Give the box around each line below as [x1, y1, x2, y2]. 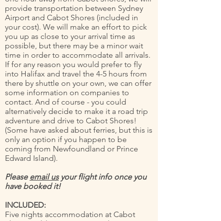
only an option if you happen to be [5, 135, 127, 144]
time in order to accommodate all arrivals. [5, 50, 150, 60]
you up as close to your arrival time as [5, 32, 135, 41]
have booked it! [5, 182, 61, 191]
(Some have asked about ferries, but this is [5, 125, 152, 135]
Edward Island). [5, 153, 58, 163]
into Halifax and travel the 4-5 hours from [5, 69, 147, 78]
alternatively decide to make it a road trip [5, 107, 148, 116]
